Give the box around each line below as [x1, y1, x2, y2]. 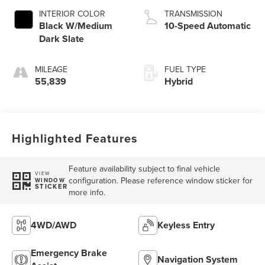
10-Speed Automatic [164, 18, 251, 33]
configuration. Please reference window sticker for [68, 174, 253, 186]
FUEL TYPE [164, 63, 206, 75]
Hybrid [164, 74, 193, 88]
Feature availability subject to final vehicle [68, 162, 220, 174]
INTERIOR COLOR [39, 7, 106, 20]
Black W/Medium [39, 18, 113, 33]
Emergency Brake [31, 245, 108, 260]
